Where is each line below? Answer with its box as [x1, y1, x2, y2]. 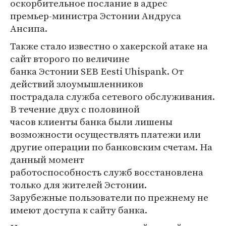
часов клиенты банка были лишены [10, 115, 173, 128]
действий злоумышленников [10, 77, 143, 90]
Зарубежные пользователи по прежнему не [10, 191, 208, 204]
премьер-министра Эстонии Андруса [10, 9, 181, 22]
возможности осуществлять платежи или [10, 128, 201, 141]
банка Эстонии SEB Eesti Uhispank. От [10, 65, 184, 78]
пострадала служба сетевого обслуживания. [10, 90, 215, 103]
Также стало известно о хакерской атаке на [10, 39, 208, 52]
